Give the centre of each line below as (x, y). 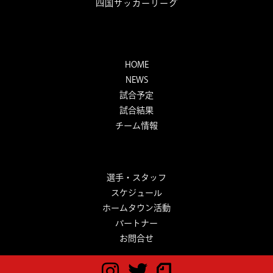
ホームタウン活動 (136, 207)
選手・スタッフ (136, 177)
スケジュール (136, 192)
